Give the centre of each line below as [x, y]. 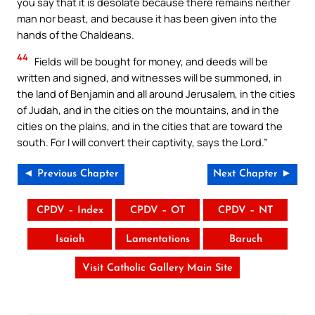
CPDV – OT [157, 211]
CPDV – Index [70, 211]
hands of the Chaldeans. [76, 35]
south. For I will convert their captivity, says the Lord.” [142, 142]
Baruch [245, 240]
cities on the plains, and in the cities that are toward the [150, 126]
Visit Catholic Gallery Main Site [157, 269]
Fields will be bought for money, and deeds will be [150, 61]
